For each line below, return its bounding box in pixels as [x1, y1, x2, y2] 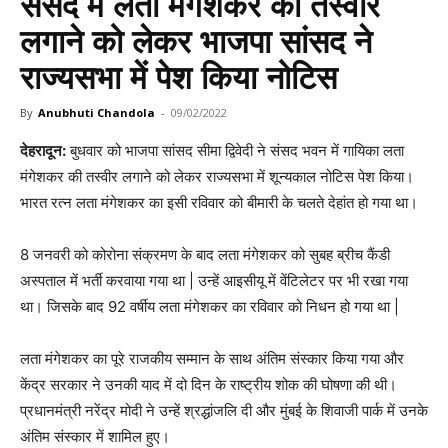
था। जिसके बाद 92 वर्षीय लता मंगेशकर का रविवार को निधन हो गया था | [20, 297, 399, 317]
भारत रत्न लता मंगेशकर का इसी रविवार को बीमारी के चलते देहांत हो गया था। [20, 193, 418, 213]
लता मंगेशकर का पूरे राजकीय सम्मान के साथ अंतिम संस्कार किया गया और [20, 349, 404, 369]
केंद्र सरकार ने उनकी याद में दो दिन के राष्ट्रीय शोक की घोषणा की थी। [20, 375, 397, 395]
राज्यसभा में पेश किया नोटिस [20, 59, 337, 98]
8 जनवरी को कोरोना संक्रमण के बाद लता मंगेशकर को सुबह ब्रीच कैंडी [20, 245, 390, 265]
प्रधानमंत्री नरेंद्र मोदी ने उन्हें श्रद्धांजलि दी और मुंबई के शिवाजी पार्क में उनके [20, 401, 428, 421]
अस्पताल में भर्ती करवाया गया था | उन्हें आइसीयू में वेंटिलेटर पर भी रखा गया [20, 271, 408, 291]
